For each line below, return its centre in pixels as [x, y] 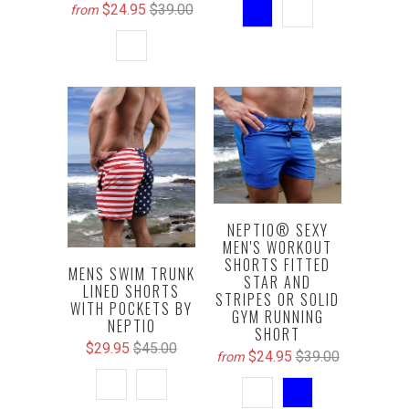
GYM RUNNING [278, 316]
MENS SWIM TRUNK [131, 274]
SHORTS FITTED [278, 264]
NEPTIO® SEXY [278, 230]
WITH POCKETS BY [131, 309]
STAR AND [278, 282]
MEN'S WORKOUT [278, 247]
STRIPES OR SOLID [278, 299]
